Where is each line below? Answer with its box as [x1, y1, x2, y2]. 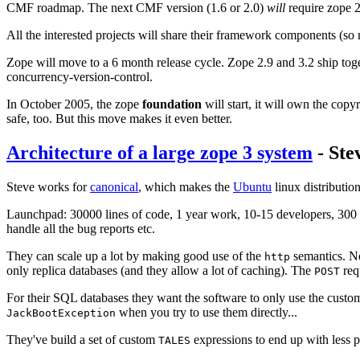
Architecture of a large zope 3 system [6, 141, 313, 163]
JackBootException [6, 306, 116, 319]
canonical [90, 179, 138, 194]
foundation [142, 96, 202, 111]
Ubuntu [233, 179, 272, 194]
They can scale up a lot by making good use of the [6, 248, 264, 263]
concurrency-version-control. [6, 69, 153, 84]
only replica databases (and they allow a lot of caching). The [6, 263, 314, 277]
